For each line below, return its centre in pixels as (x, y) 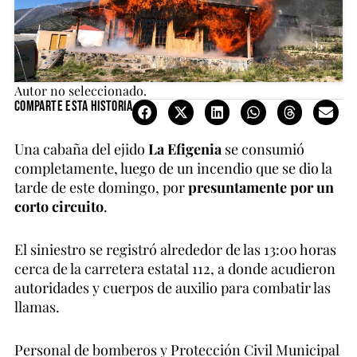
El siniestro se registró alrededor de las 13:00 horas (175, 249)
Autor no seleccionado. (80, 91)
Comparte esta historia (73, 107)
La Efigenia (185, 149)
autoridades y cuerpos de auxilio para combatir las (173, 287)
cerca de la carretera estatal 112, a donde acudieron (175, 268)
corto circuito (59, 206)
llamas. (37, 306)
